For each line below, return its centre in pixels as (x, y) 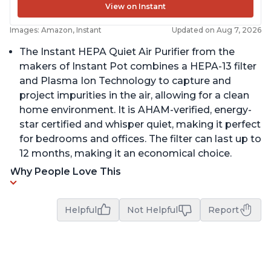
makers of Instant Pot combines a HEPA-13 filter (138, 67)
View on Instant (135, 7)
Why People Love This (65, 171)
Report (224, 210)
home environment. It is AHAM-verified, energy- (135, 110)
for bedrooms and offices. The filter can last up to (140, 139)
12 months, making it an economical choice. (126, 154)
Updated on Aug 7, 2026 (217, 30)
